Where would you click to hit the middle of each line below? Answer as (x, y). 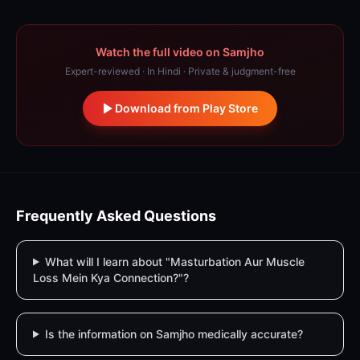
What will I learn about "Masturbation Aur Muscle (174, 261)
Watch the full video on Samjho (180, 51)
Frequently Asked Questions (116, 215)
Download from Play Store (186, 108)
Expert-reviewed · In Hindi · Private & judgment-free (180, 71)
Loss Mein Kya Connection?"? (111, 277)
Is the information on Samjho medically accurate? (174, 333)
